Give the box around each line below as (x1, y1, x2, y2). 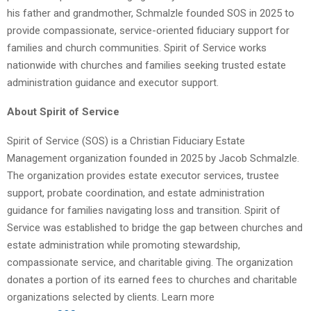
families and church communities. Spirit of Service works (7, 42, 267, 55)
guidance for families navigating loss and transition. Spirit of (7, 204, 280, 217)
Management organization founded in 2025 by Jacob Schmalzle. (7, 152, 299, 165)
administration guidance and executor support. (7, 76, 219, 90)
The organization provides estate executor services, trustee (7, 169, 279, 183)
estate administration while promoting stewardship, (7, 239, 240, 252)
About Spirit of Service (7, 106, 119, 119)
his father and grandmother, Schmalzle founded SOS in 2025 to (7, 7, 294, 20)
